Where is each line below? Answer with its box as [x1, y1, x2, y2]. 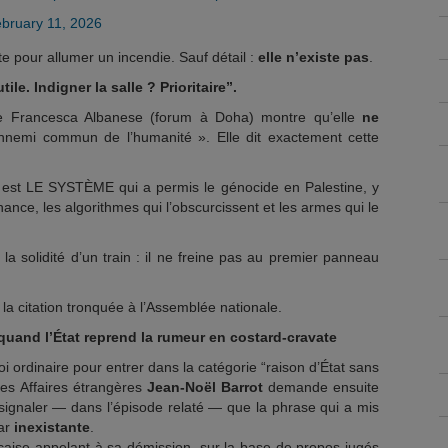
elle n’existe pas [258, 49, 369, 65]
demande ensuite [262, 379, 380, 395]
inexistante [14, 419, 90, 435]
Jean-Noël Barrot [146, 379, 263, 395]
